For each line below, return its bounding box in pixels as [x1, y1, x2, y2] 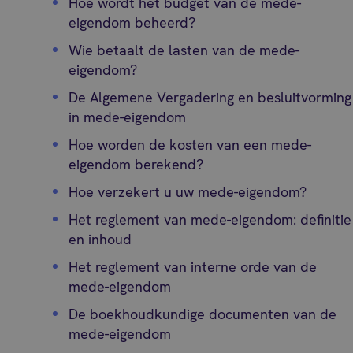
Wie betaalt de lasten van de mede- [69, 41, 300, 59]
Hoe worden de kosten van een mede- [69, 136, 312, 154]
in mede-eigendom [69, 108, 187, 126]
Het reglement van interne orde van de [69, 258, 318, 276]
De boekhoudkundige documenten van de [69, 305, 337, 323]
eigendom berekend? [69, 155, 204, 173]
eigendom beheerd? [69, 13, 196, 32]
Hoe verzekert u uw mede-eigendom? [69, 183, 307, 201]
